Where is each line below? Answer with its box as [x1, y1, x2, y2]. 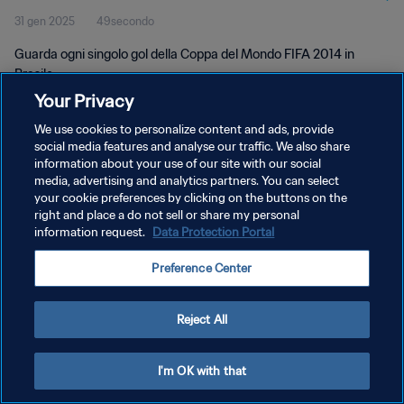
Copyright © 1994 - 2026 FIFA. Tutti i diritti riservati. [14, 272, 225, 284]
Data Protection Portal [152, 225, 275, 240]
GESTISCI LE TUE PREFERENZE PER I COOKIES [14, 244, 249, 258]
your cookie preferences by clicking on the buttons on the [34, 190, 348, 206]
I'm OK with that [157, 363, 247, 379]
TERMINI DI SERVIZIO [14, 213, 123, 226]
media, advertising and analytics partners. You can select [34, 173, 340, 188]
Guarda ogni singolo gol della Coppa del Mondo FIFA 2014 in [14, 46, 354, 62]
